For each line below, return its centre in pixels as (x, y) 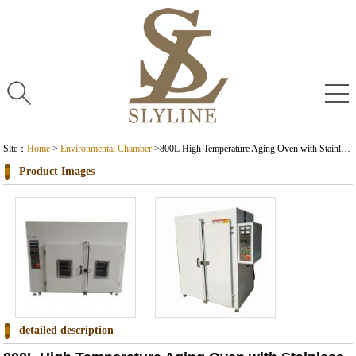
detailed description (67, 330)
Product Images (57, 171)
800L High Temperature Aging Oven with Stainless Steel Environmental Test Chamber (251, 149)
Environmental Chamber (106, 149)
